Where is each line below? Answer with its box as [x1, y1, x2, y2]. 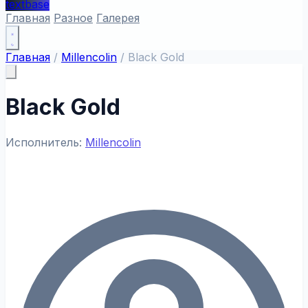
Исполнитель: [5, 135, 85, 149]
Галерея [96, 11, 140, 25]
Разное [54, 11, 93, 25]
